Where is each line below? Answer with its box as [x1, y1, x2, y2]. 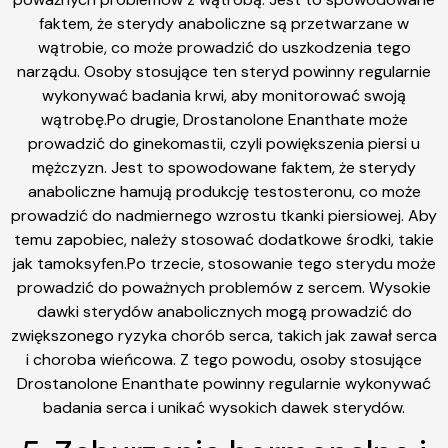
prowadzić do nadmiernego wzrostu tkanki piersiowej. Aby [11, 204, 437, 226]
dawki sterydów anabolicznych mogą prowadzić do [36, 300, 412, 322]
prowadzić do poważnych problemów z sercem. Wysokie [17, 276, 431, 298]
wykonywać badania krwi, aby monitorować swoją [42, 84, 406, 106]
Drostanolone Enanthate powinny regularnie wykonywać [17, 372, 431, 394]
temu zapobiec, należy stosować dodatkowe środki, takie [14, 228, 434, 250]
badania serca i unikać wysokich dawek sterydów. [43, 396, 405, 418]
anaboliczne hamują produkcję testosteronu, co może [27, 180, 421, 202]
